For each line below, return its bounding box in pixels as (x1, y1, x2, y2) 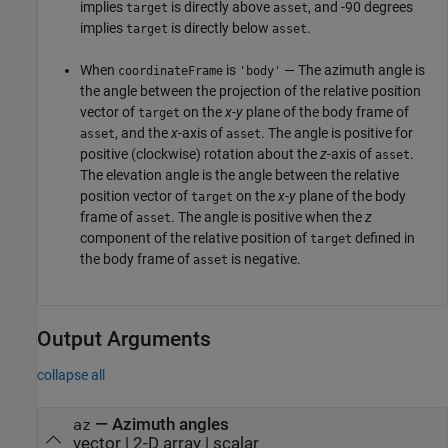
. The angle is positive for (261, 124, 413, 141)
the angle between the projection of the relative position (80, 82, 421, 99)
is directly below (168, 19, 272, 36)
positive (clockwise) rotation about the (80, 145, 320, 162)
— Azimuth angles (90, 415, 229, 434)
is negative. (228, 250, 301, 267)
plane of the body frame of (243, 103, 409, 120)
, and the (115, 124, 171, 141)
